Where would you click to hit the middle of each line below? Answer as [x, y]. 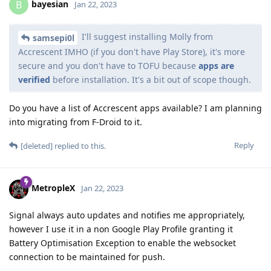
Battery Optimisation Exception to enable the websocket [122, 243]
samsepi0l [54, 38]
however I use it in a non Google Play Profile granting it [121, 229]
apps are [216, 65]
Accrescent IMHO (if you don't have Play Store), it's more [132, 51]
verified [34, 79]
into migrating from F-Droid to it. [76, 122]
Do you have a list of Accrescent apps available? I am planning [135, 108]
